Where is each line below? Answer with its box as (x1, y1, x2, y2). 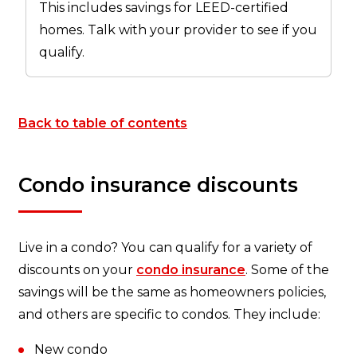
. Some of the (245, 261, 329, 277)
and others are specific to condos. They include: (18, 306, 320, 322)
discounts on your (18, 261, 136, 277)
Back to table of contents (18, 115, 187, 131)
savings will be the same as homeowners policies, (18, 284, 326, 300)
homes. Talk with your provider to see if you (39, 22, 317, 37)
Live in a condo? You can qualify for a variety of (18, 239, 312, 255)
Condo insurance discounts (18, 172, 298, 197)
